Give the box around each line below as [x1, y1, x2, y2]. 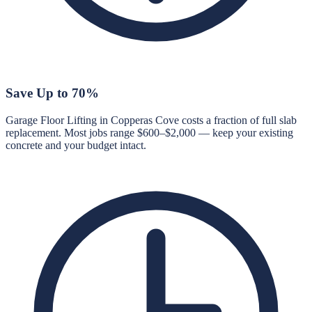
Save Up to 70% [6, 86, 99, 101]
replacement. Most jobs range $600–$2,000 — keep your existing [6, 126, 293, 139]
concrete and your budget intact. [6, 139, 146, 151]
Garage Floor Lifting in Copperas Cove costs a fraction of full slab [6, 114, 297, 126]
